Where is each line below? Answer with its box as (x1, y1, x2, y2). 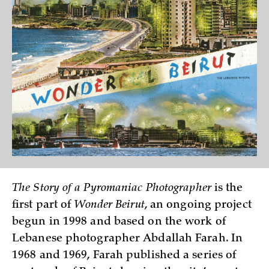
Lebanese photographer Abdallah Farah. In (12, 234, 243, 244)
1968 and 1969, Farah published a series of (12, 250, 237, 261)
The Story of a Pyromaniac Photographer (12, 183, 211, 194)
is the (211, 183, 243, 194)
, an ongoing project (144, 200, 252, 211)
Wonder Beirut (74, 200, 145, 211)
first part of (12, 200, 74, 211)
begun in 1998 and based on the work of (12, 217, 226, 228)
